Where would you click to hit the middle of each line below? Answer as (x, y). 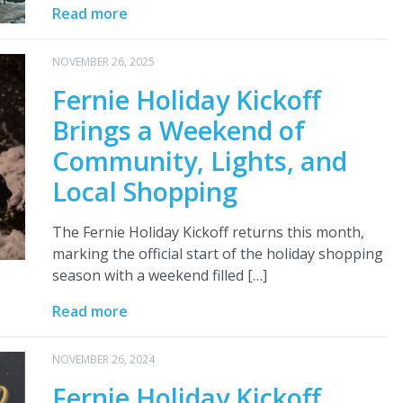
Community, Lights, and (199, 161)
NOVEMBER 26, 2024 (103, 360)
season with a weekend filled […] (159, 276)
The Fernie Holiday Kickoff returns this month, (208, 233)
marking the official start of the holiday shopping (217, 254)
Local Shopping (144, 192)
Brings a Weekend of (178, 130)
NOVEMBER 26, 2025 (103, 62)
